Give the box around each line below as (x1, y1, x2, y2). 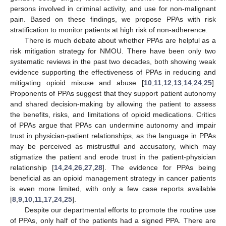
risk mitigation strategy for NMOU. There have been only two (10, 47, 216, 55)
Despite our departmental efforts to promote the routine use (24, 206, 216, 214)
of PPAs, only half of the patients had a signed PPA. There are (10, 216, 216, 225)
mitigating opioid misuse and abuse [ (10, 79, 144, 87)
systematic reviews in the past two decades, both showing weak (10, 58, 216, 66)
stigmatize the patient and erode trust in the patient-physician (10, 153, 216, 161)
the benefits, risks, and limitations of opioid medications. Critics (10, 110, 216, 119)
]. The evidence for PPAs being (102, 163, 216, 172)
